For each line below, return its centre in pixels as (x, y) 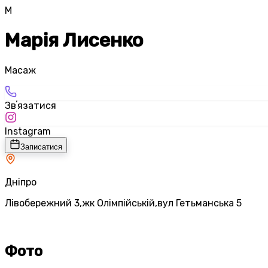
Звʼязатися (31, 105)
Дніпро (21, 182)
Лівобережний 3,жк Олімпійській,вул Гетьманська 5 (123, 203)
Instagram (28, 131)
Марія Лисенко (74, 40)
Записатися (41, 147)
